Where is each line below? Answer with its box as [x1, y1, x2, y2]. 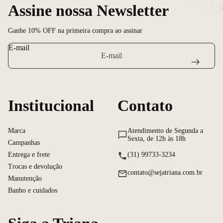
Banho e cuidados [8, 186, 57, 194]
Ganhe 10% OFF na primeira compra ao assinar [8, 26, 142, 34]
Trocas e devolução [8, 162, 62, 170]
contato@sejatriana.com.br [127, 168, 203, 176]
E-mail [8, 43, 29, 52]
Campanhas [8, 138, 40, 146]
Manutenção [8, 174, 42, 182]
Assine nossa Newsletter [8, 1, 169, 19]
